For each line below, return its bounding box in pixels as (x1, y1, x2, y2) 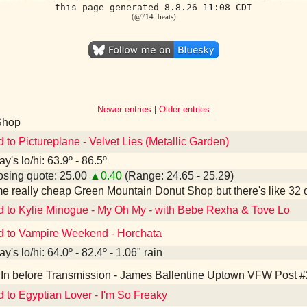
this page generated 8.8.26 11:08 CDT (55, 2, 252, 12)
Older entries (159, 104, 210, 114)
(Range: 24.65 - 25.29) (122, 170, 234, 182)
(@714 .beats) (131, 12, 176, 21)
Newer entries (97, 104, 151, 114)
